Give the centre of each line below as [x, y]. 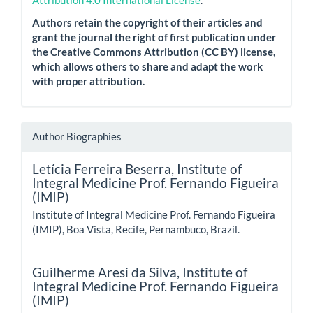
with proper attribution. [88, 81]
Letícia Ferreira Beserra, [104, 169]
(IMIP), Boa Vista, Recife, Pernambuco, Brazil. [136, 230]
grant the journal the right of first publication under [154, 37]
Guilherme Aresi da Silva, [107, 272]
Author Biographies [77, 137]
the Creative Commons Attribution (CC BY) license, [154, 51]
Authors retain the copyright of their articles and [147, 22]
